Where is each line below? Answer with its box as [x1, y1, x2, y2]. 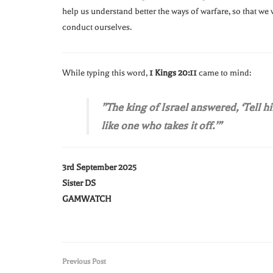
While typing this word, [62, 68, 149, 79]
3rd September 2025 [62, 162, 136, 173]
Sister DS [62, 178, 96, 189]
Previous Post [62, 257, 106, 266]
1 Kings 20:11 [149, 68, 197, 79]
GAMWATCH [62, 194, 112, 205]
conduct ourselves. [62, 22, 132, 33]
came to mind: [197, 68, 251, 79]
